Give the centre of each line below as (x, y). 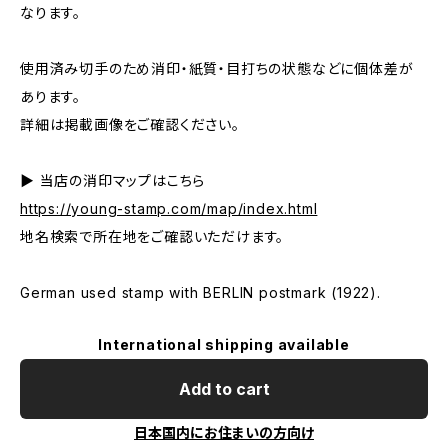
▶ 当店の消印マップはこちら (113, 180)
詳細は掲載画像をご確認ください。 (130, 124)
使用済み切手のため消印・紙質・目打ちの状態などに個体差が (217, 68)
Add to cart (224, 389)
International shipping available (224, 344)
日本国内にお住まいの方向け (224, 432)
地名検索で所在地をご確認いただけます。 (152, 236)
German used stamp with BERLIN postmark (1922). (200, 292)
